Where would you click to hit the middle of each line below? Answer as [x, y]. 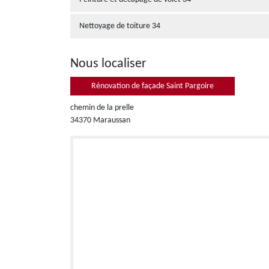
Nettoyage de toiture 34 [120, 26]
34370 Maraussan [100, 120]
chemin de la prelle [102, 108]
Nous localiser [108, 64]
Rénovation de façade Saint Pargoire [153, 86]
